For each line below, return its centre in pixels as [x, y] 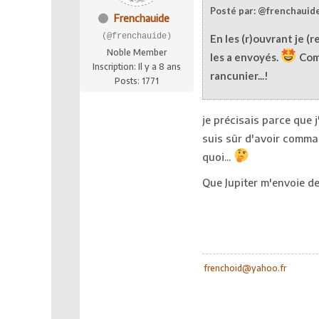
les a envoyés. [245, 57]
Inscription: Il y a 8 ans [137, 67]
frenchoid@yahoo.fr [245, 268]
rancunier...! [239, 75]
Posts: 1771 [137, 81]
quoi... [218, 156]
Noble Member [137, 53]
